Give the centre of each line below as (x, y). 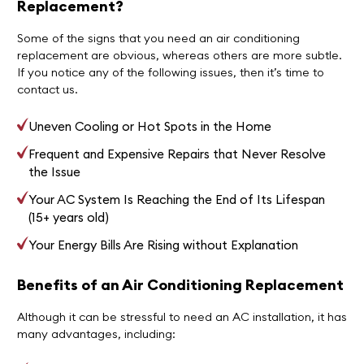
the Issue (55, 171)
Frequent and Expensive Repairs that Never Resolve (178, 154)
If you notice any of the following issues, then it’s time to (170, 72)
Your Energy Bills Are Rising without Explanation (164, 245)
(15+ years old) (69, 217)
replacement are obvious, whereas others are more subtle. (179, 55)
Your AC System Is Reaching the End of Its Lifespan (177, 199)
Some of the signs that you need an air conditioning (158, 38)
